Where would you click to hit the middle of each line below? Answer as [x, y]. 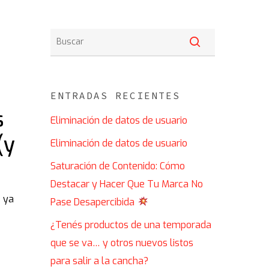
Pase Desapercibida [94, 202]
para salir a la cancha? [100, 261]
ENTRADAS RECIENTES [116, 95]
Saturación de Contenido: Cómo [118, 166]
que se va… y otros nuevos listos [122, 243]
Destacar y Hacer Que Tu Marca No [127, 184]
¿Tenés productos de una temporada [131, 225]
